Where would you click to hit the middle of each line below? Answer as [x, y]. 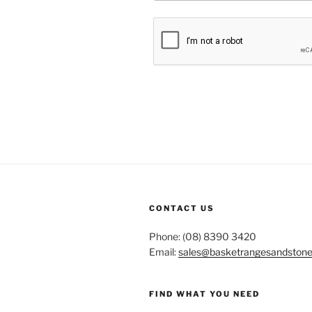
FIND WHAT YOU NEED [204, 294]
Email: [164, 251]
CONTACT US [182, 208]
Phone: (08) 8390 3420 [203, 236]
